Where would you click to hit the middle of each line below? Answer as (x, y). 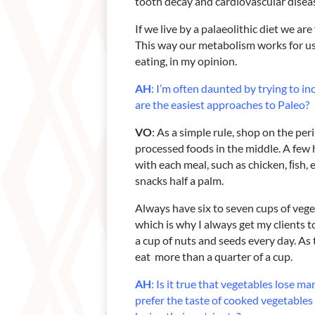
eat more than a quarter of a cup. (214, 256)
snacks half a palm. (179, 180)
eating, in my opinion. (186, 60)
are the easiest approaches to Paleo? (222, 104)
